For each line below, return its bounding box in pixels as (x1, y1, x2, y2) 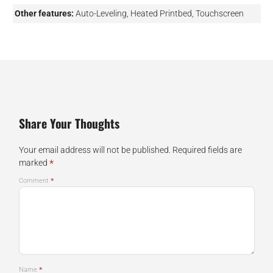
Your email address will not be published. (18, 144, 171, 155)
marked (18, 157, 49, 168)
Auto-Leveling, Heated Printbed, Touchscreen (75, 8, 244, 18)
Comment (18, 176, 51, 185)
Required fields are (172, 144, 242, 155)
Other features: (14, 8, 74, 18)
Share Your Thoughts (18, 115, 119, 133)
